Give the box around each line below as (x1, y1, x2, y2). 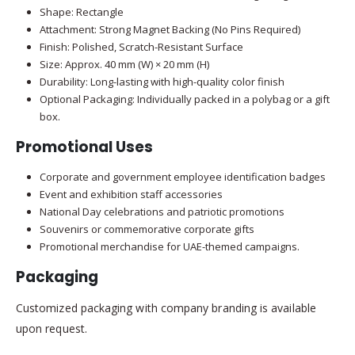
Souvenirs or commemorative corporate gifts (39, 221, 254, 236)
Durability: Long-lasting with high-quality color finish (39, 74, 284, 90)
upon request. (16, 320, 87, 336)
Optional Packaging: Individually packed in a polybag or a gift (39, 92, 330, 107)
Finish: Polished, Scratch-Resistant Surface (39, 40, 243, 55)
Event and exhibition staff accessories (39, 186, 223, 201)
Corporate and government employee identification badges (39, 169, 326, 184)
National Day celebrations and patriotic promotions (39, 204, 284, 219)
